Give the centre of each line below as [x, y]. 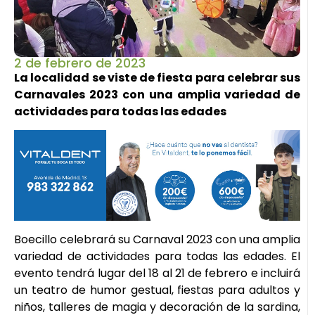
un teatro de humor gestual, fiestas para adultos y [157, 290]
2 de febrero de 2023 [80, 63]
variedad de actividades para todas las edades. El [157, 257]
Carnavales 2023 [66, 94]
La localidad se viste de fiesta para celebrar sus [157, 77]
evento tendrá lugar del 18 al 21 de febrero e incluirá [157, 274]
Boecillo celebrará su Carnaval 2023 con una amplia [157, 240]
